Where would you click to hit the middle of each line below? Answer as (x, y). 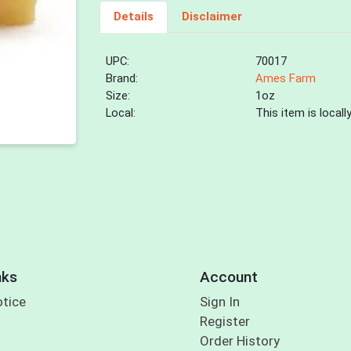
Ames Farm (286, 79)
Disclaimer (212, 17)
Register (224, 322)
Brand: (122, 79)
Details (133, 17)
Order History (239, 341)
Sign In (219, 302)
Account (228, 277)
